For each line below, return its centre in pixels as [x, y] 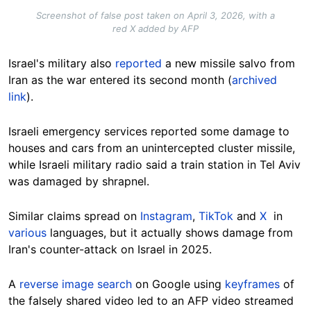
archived [254, 79]
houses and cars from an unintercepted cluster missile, [152, 148]
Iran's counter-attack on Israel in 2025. [112, 249]
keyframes [252, 284]
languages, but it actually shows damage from [170, 232]
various [27, 232]
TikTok [216, 216]
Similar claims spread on [74, 216]
